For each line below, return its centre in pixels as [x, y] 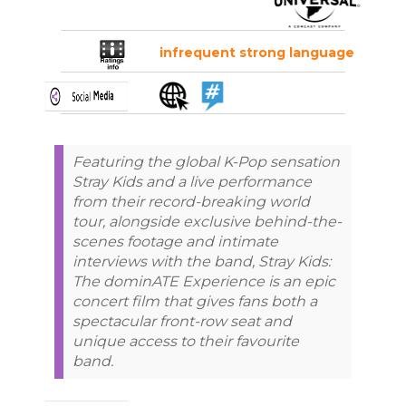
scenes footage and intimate [175, 241]
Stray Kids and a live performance [192, 181]
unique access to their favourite [186, 341]
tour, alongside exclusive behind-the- [207, 221]
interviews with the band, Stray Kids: [202, 261]
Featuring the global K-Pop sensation [206, 161]
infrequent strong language [257, 52]
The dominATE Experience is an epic [204, 281]
